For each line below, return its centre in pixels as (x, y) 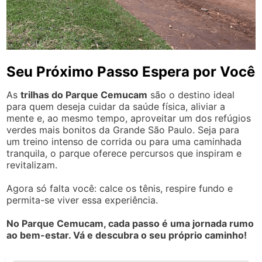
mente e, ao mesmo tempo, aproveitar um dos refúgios (129, 118)
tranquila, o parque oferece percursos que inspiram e (124, 153)
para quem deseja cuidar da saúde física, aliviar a (116, 106)
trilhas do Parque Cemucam (84, 94)
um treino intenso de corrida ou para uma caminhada (124, 141)
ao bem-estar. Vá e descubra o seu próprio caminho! (127, 235)
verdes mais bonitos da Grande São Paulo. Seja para (123, 130)
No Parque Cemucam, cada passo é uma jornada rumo (130, 223)
